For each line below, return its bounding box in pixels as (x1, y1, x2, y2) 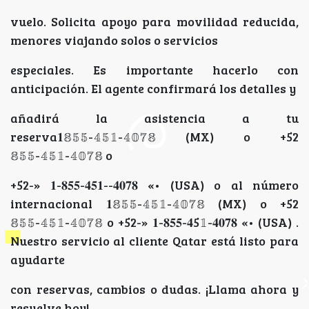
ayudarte (10, 251, 65, 268)
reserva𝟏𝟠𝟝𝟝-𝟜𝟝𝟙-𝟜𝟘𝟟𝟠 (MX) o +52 (10, 128, 299, 146)
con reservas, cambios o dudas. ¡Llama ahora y (10, 281, 299, 298)
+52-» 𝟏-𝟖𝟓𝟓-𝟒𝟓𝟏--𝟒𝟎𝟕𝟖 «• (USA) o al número (10, 177, 299, 194)
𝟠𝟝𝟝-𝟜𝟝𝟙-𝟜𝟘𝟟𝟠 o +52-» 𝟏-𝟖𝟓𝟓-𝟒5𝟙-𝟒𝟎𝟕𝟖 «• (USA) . (10, 214, 299, 231)
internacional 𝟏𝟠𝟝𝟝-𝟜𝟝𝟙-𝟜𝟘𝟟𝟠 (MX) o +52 (10, 195, 299, 212)
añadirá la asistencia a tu (10, 110, 299, 127)
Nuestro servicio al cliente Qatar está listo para (10, 232, 299, 250)
